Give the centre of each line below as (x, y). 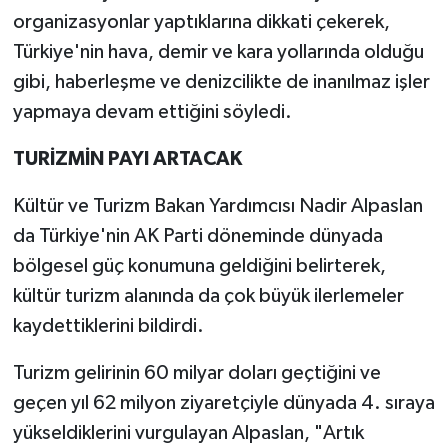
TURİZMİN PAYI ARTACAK (127, 158)
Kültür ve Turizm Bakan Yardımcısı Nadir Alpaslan (217, 205)
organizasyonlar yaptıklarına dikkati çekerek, (201, 21)
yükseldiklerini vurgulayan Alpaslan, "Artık (188, 432)
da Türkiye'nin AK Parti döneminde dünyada (197, 235)
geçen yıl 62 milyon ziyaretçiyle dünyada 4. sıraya (223, 402)
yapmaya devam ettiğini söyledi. (152, 111)
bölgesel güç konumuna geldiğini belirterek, (199, 265)
